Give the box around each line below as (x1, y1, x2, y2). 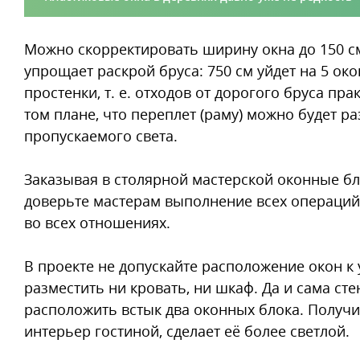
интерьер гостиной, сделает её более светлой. (24, 321, 350, 341)
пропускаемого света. (24, 125, 178, 145)
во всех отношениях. (24, 212, 170, 232)
